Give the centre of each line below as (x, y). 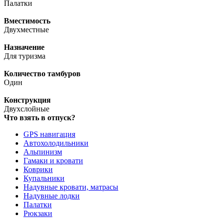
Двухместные (26, 30)
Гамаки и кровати (53, 161)
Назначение (24, 47)
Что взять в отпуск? (40, 118)
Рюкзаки (38, 214)
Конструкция (27, 100)
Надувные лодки (52, 196)
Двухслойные (27, 109)
